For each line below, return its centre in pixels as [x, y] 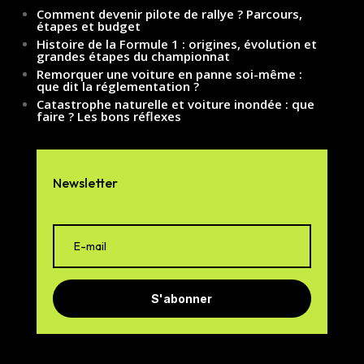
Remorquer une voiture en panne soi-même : [169, 74]
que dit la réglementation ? [117, 86]
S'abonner [182, 298]
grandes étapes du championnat [133, 56]
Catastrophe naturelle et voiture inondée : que [175, 104]
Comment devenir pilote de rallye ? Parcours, [169, 13]
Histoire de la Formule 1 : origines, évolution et [176, 43]
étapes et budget [88, 26]
